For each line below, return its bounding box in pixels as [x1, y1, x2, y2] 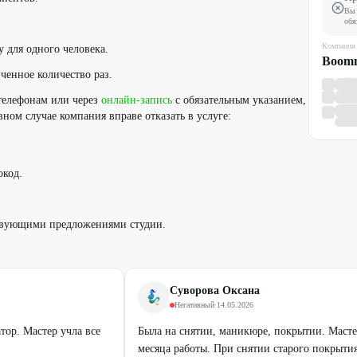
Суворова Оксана [170, 284, 260, 296]
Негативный [175, 300, 214, 309]
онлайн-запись [101, 94, 172, 106]
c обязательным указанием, [172, 94, 306, 106]
